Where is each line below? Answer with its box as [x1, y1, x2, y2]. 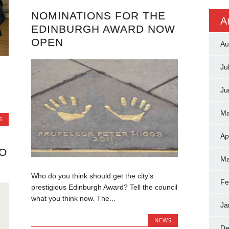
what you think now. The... [31, 194, 116, 203]
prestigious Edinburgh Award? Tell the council [31, 183, 177, 192]
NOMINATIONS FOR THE [31, 9, 166, 21]
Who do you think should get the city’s [31, 172, 153, 180]
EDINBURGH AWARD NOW [31, 22, 175, 35]
